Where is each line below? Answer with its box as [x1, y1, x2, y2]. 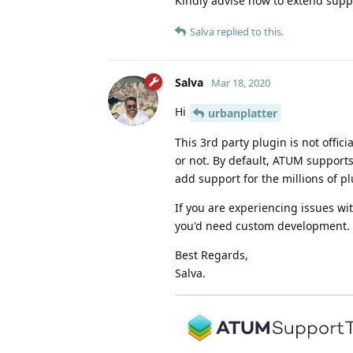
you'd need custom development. [175, 217, 350, 233]
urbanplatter [208, 105, 277, 121]
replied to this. [214, 24, 284, 39]
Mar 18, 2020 [211, 75, 270, 90]
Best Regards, [175, 247, 248, 262]
